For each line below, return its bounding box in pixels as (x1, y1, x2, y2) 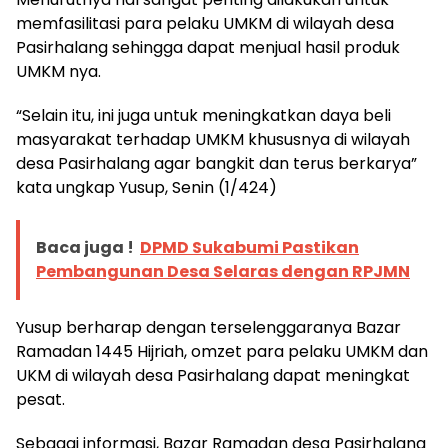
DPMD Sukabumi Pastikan (140, 235, 359, 259)
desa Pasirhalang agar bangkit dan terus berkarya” (16, 151, 417, 175)
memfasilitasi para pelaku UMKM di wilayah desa (16, 11, 394, 35)
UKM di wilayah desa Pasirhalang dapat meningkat (16, 363, 410, 387)
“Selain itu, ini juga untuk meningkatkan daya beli (16, 103, 391, 127)
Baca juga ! (36, 235, 134, 259)
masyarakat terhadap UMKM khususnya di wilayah (16, 127, 410, 151)
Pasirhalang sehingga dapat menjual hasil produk (16, 35, 400, 59)
